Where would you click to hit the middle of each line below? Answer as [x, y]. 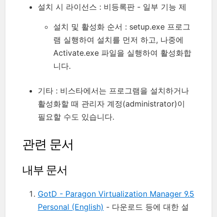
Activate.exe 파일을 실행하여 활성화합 [122, 53]
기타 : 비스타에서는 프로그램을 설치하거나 [113, 91]
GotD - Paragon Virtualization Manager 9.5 [116, 194]
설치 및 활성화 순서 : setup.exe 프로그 [122, 27]
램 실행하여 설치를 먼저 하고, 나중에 [118, 40]
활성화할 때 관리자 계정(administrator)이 [111, 104]
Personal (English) [71, 207]
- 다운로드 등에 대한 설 [146, 207]
